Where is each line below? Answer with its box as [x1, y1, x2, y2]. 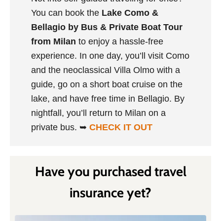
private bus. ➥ [31, 122, 89, 133]
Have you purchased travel [35, 163, 186, 180]
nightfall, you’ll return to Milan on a [31, 108, 166, 118]
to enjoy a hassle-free [75, 37, 163, 47]
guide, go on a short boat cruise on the [31, 79, 183, 90]
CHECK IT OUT [89, 122, 152, 133]
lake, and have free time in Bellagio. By [31, 94, 184, 104]
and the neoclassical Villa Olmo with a [31, 65, 180, 75]
